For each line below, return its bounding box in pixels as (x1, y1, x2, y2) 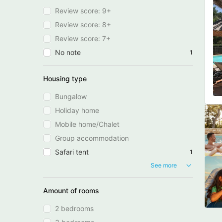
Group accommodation (55, 133, 129, 142)
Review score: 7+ (55, 34, 111, 43)
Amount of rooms (43, 186, 99, 195)
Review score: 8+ (55, 20, 111, 29)
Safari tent (55, 147, 89, 156)
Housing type (43, 74, 87, 83)
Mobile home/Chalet (55, 119, 119, 128)
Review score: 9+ (55, 6, 111, 15)
